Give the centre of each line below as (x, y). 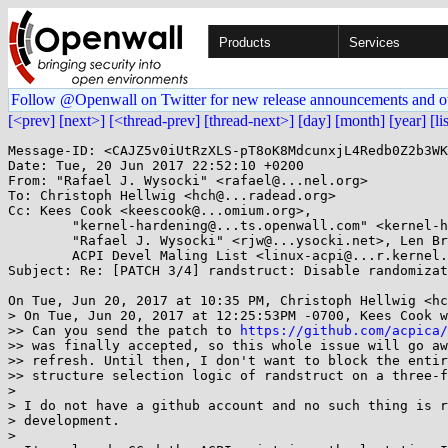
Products (245, 42)
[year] (407, 120)
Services (374, 42)
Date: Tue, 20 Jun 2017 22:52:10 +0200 (156, 165)
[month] (360, 120)
